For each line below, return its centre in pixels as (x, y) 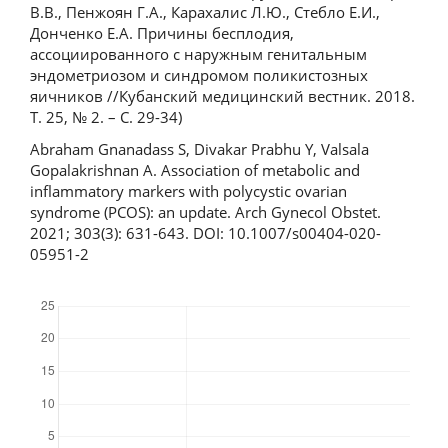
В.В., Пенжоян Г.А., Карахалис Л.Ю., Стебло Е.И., (205, 12)
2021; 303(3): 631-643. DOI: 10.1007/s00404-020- (205, 232)
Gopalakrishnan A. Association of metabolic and (195, 169)
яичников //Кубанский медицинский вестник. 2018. (222, 96)
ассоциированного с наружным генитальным (198, 54)
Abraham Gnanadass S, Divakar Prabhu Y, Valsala (199, 148)
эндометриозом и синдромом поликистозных (199, 75)
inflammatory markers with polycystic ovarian (188, 190)
